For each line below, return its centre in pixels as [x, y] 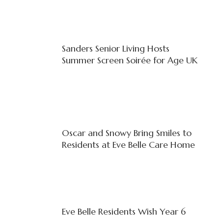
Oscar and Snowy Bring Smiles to [126, 133]
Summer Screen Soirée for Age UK [129, 60]
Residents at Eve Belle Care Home [128, 144]
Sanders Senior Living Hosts [115, 48]
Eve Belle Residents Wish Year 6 [124, 211]
